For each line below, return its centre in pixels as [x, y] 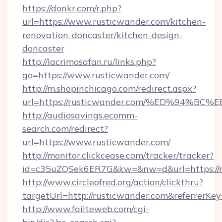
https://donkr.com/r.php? [72, 8]
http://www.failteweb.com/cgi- [86, 209]
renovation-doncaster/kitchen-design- [103, 35]
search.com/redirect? [65, 129]
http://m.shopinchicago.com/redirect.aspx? [109, 88]
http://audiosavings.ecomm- [80, 115]
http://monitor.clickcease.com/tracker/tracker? [118, 155]
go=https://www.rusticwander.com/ [96, 75]
